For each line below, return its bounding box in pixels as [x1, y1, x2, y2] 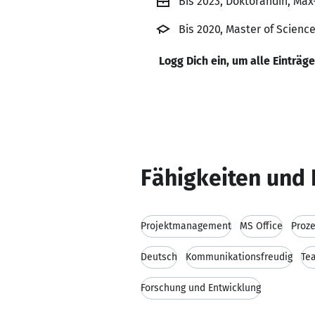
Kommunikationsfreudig [186, 251, 292, 263]
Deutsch [141, 251, 177, 263]
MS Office [240, 220, 283, 232]
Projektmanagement [141, 220, 231, 232]
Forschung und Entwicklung [141, 282, 261, 294]
